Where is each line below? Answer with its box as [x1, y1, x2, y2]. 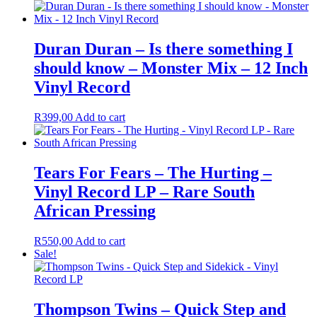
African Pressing [34, 202, 156, 221]
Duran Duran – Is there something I [34, 40, 293, 59]
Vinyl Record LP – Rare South [34, 183, 255, 202]
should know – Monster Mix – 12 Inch [34, 59, 308, 78]
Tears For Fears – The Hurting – [34, 163, 272, 183]
